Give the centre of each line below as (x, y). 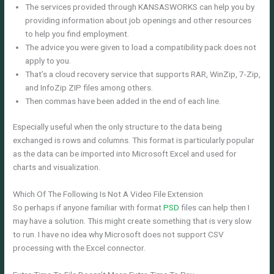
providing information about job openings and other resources (139, 20)
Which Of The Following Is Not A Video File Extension (108, 194)
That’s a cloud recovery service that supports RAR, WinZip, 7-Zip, (143, 74)
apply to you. (48, 60)
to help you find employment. (77, 33)
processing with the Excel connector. (80, 247)
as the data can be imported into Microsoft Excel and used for (125, 154)
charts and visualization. (57, 167)
